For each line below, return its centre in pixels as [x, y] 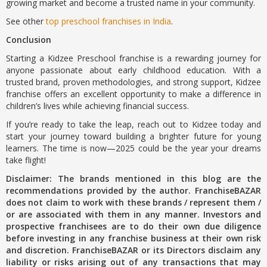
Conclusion [29, 40]
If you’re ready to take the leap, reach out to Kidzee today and [133, 124]
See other [26, 21]
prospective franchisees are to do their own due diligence [133, 226]
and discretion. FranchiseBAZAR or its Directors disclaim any [133, 250]
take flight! [26, 160]
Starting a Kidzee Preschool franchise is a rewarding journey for [133, 58]
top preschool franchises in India [108, 21]
